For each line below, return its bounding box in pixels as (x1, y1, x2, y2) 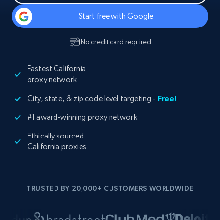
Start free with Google (78, 11, 154, 21)
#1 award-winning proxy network (27, 112, 137, 122)
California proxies (27, 142, 86, 151)
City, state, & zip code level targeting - (27, 94, 156, 103)
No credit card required (80, 38, 152, 46)
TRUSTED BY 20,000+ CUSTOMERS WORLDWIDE (27, 184, 193, 192)
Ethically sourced (27, 131, 84, 140)
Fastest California (27, 64, 86, 73)
